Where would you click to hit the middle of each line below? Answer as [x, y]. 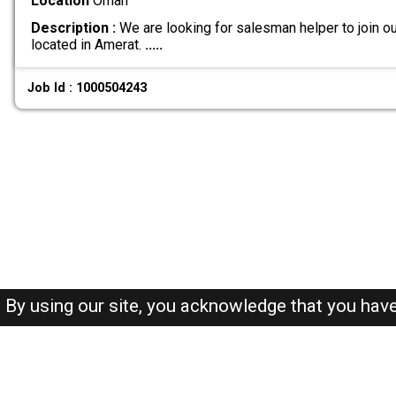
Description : [73, 27]
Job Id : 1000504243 [88, 88]
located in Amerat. [88, 44]
